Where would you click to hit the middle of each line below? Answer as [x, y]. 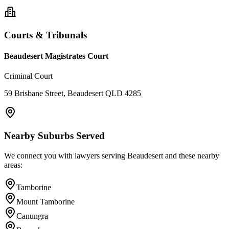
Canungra [32, 216]
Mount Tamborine [45, 201]
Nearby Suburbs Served [54, 136]
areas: [13, 165]
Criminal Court [28, 76]
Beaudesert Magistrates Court [56, 56]
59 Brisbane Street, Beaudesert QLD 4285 [73, 94]
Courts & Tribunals [45, 35]
